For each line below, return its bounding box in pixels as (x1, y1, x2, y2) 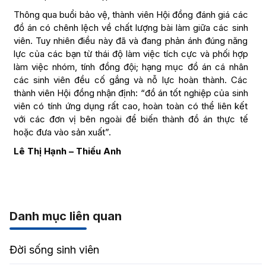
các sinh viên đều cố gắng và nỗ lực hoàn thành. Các (13, 74, 248, 86)
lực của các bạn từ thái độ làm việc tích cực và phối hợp (13, 48, 248, 60)
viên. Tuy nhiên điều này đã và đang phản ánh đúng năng (13, 35, 248, 47)
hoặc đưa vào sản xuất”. (13, 126, 111, 138)
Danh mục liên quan (9, 209, 122, 224)
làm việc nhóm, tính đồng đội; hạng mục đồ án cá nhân (13, 61, 248, 73)
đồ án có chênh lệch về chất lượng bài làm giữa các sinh (13, 22, 248, 34)
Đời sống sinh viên (9, 243, 99, 256)
